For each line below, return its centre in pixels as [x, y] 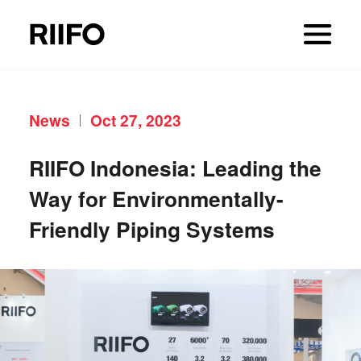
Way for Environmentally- [156, 198]
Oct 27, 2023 [135, 120]
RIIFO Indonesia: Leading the [175, 167]
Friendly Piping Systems [151, 228]
